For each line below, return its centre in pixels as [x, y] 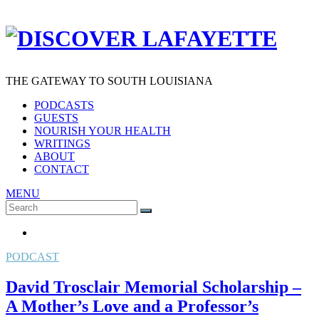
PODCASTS [64, 105]
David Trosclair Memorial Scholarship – [153, 287]
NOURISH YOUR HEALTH [103, 130]
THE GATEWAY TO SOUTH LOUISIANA [109, 80]
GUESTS [56, 117]
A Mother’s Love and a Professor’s [132, 306]
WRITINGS [62, 143]
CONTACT [62, 169]
